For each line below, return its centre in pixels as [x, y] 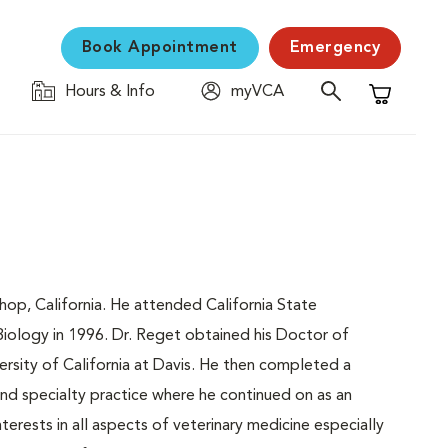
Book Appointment [159, 48]
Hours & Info [110, 92]
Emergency [334, 48]
